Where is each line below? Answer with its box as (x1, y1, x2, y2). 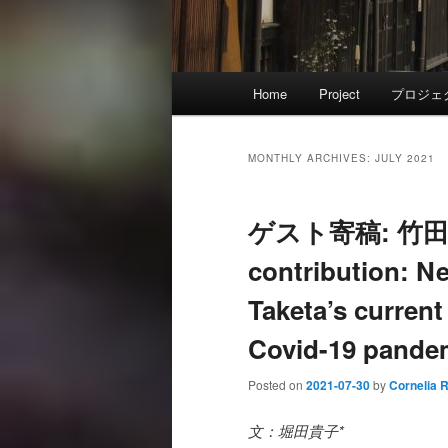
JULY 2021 (375, 151, 435, 166)
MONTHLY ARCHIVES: (248, 151, 375, 166)
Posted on (248, 376, 306, 394)
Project (318, 84, 360, 104)
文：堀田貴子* (248, 419, 344, 441)
